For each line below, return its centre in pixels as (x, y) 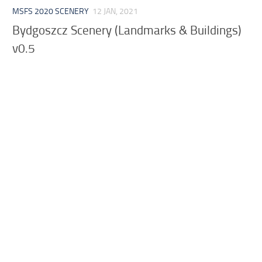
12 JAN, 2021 (116, 11)
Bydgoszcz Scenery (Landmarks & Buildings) (127, 30)
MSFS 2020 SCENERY (51, 11)
